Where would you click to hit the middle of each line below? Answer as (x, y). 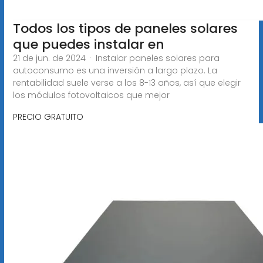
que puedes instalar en (88, 44)
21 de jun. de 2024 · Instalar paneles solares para (116, 58)
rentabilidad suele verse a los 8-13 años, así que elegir (127, 82)
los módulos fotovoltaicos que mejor (91, 95)
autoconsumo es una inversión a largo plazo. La (115, 70)
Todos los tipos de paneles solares (125, 28)
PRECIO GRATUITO (48, 117)
